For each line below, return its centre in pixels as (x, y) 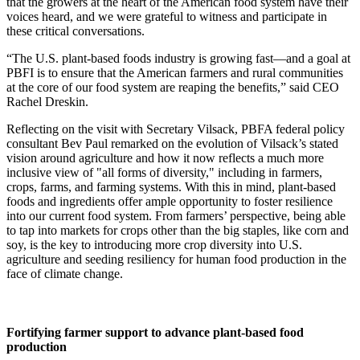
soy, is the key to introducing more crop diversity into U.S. (154, 244)
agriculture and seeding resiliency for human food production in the (176, 259)
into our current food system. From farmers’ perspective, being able (176, 215)
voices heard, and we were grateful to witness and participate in (167, 16)
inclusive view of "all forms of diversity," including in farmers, (164, 172)
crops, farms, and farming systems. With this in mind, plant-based (171, 186)
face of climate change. (65, 273)
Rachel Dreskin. (47, 101)
